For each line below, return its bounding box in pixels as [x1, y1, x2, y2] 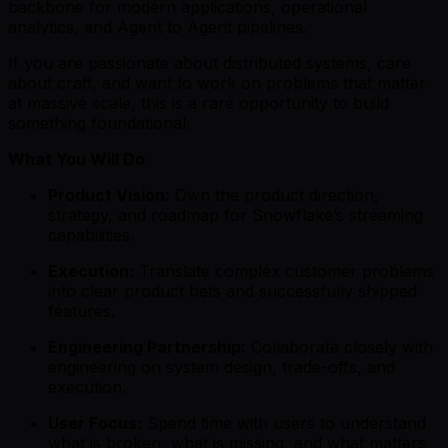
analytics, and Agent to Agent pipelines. [8, 16, 307, 37]
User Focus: [48, 412, 142, 433]
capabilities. [48, 224, 134, 245]
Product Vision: [48, 184, 170, 205]
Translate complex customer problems [134, 260, 434, 281]
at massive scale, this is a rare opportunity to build [8, 92, 389, 113]
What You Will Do [8, 148, 145, 169]
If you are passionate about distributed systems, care [8, 52, 411, 73]
